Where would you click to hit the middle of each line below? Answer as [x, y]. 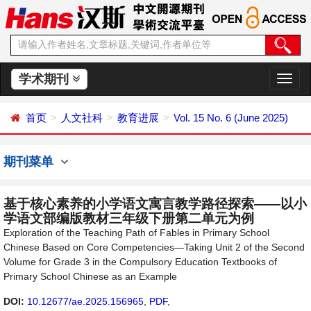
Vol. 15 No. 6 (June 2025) [231, 118]
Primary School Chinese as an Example [90, 276]
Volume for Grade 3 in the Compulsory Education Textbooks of [140, 262]
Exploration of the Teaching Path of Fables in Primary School [136, 233]
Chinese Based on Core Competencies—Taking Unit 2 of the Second [154, 247]
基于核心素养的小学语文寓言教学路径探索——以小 [155, 204]
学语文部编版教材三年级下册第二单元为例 [129, 218]
